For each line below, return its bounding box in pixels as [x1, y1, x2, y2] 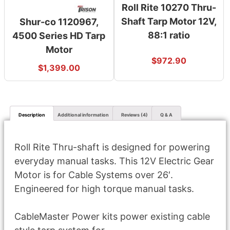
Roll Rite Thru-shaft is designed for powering [14, 142, 210, 153]
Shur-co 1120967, [19, 16, 99, 28]
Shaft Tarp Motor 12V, [121, 16, 217, 27]
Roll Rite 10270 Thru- [121, 2, 216, 13]
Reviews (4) [121, 112, 148, 118]
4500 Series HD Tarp [12, 30, 106, 42]
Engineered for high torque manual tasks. [14, 183, 194, 195]
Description [18, 112, 45, 118]
